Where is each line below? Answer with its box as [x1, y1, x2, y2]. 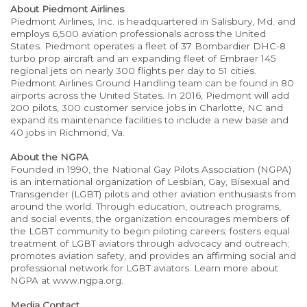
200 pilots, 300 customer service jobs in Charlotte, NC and [10, 102, 283, 113]
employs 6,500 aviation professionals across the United [10, 28, 266, 39]
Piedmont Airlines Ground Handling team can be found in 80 [10, 77, 294, 88]
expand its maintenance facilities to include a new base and [10, 114, 288, 125]
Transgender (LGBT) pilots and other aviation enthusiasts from [10, 188, 296, 199]
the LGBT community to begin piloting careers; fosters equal [10, 225, 290, 236]
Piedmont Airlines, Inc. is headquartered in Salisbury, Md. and [10, 16, 295, 27]
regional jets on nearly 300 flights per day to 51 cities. [10, 65, 256, 76]
